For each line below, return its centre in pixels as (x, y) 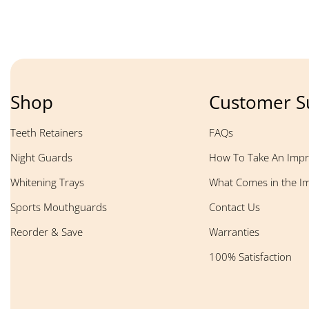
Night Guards (41, 158)
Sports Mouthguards (59, 207)
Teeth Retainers (47, 133)
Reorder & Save (47, 232)
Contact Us (235, 207)
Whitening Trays (47, 182)
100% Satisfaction (250, 257)
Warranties (234, 232)
